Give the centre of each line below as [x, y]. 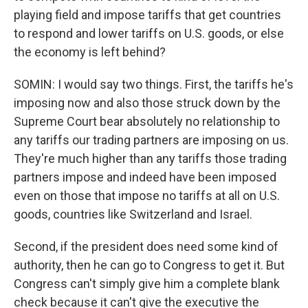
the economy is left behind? [90, 52]
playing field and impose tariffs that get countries [147, 15]
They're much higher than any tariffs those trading [150, 158]
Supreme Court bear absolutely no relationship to [147, 121]
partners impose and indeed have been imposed [145, 177]
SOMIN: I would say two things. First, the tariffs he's [154, 84]
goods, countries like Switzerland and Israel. [133, 214]
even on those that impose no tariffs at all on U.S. [147, 196]
